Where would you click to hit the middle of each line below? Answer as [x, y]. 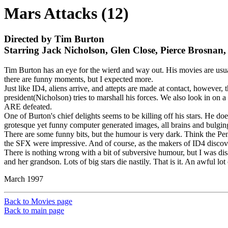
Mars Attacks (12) [66, 13]
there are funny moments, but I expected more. [79, 79]
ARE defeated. [28, 107]
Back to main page [34, 211]
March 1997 [24, 179]
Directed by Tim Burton [54, 39]
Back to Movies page [38, 202]
